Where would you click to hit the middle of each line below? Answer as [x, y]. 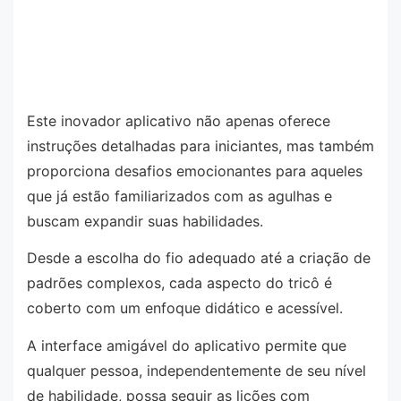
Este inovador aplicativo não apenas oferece [179, 120]
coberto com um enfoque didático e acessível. [185, 308]
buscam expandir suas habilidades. [145, 221]
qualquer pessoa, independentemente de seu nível [196, 370]
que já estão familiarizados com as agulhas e [179, 196]
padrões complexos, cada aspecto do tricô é [179, 283]
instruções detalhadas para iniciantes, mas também [200, 145]
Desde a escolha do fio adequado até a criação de [199, 258]
